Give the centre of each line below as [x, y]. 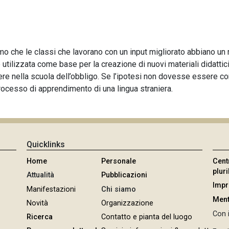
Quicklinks [46, 145]
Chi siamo [119, 189]
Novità [38, 203]
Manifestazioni [51, 189]
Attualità [41, 175]
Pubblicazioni [124, 175]
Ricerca [40, 217]
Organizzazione [128, 203]
